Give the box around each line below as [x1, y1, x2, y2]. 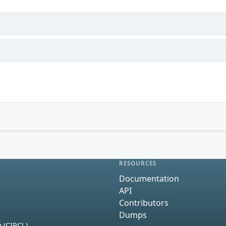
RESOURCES [119, 159, 157, 167]
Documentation [119, 173, 179, 184]
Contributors [119, 197, 168, 208]
